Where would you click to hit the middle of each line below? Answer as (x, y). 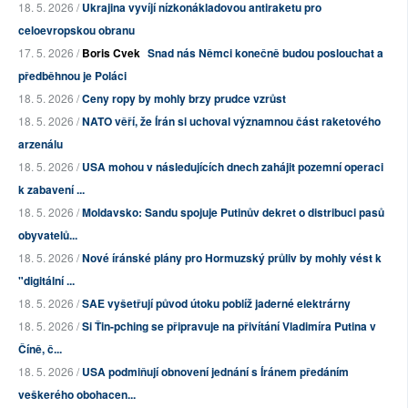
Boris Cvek (111, 53)
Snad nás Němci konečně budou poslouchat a (265, 53)
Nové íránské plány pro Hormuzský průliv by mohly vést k (232, 258)
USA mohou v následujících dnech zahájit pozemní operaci (233, 167)
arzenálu (41, 144)
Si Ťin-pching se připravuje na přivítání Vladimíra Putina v (229, 326)
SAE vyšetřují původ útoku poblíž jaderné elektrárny (216, 304)
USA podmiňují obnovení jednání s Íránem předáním (215, 372)
